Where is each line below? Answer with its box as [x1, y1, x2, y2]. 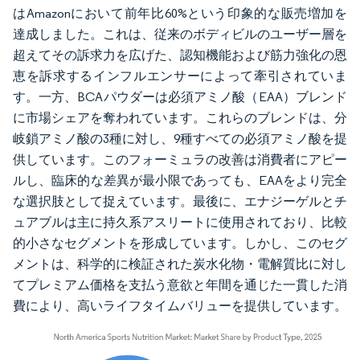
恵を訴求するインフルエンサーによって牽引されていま [13, 68, 347, 84]
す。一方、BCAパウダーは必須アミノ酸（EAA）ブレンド [13, 89, 347, 104]
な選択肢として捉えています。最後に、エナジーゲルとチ [13, 194, 347, 209]
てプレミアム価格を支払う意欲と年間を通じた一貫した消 [13, 277, 347, 292]
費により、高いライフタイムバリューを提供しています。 [13, 298, 347, 313]
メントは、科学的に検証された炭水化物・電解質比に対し [13, 256, 347, 272]
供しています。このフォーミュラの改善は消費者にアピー [13, 152, 347, 167]
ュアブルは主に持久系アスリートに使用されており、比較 [13, 215, 347, 230]
